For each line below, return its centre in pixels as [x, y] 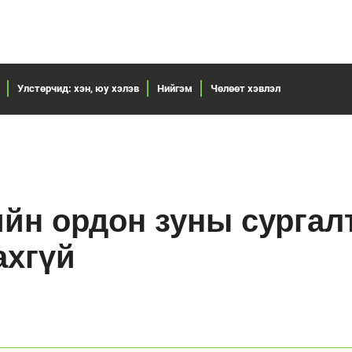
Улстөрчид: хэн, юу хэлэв [78, 88]
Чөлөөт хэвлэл [246, 88]
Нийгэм [175, 88]
